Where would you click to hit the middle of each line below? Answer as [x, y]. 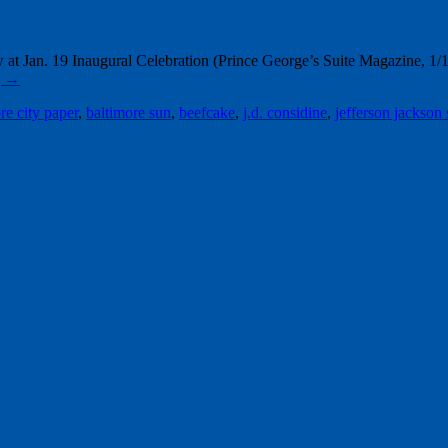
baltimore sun [128, 112]
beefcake [207, 112]
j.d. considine [285, 112]
